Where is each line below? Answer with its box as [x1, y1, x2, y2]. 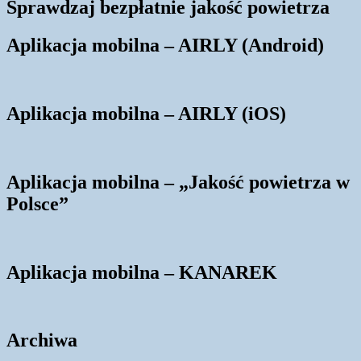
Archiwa [6, 330, 77, 351]
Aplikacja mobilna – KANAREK [6, 261, 277, 283]
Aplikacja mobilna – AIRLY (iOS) [6, 103, 286, 124]
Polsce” [6, 193, 68, 214]
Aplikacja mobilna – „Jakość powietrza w [6, 171, 350, 193]
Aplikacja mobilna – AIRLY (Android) [6, 35, 324, 56]
